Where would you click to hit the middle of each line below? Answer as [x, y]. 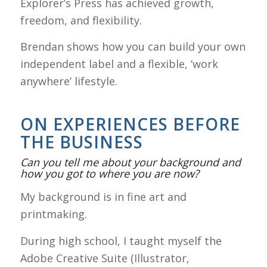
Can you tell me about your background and [130, 162]
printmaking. [56, 214]
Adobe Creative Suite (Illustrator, [105, 258]
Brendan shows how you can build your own [133, 47]
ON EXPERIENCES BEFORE [130, 124]
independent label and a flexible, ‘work [119, 64]
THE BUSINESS [81, 142]
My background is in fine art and [103, 197]
